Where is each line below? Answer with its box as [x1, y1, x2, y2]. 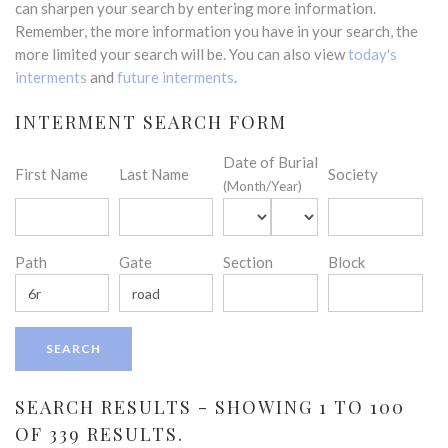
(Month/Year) [223, 178, 302, 194]
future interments [117, 68, 234, 86]
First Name [15, 165, 88, 183]
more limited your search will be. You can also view [15, 45, 348, 63]
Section [223, 253, 273, 271]
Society [328, 165, 378, 183]
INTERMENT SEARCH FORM [15, 110, 287, 134]
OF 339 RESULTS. [15, 422, 184, 446]
